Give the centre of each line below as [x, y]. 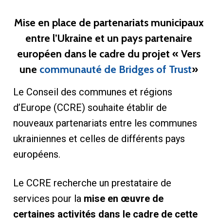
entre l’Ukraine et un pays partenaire [109, 38]
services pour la [48, 199]
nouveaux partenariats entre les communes [105, 123]
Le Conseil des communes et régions [92, 92]
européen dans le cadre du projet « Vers [109, 54]
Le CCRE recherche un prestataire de [92, 183]
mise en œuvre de [123, 199]
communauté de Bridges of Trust [116, 69]
